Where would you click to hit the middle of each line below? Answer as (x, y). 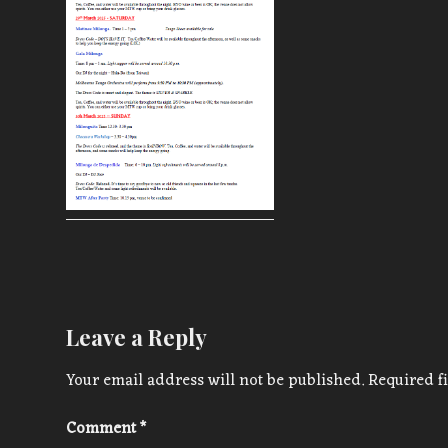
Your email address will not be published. (215, 380)
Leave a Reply (136, 337)
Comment (103, 428)
